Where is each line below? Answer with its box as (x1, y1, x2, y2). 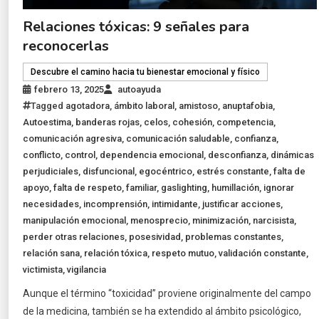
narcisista (253, 215, 295, 226)
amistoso (179, 100, 219, 112)
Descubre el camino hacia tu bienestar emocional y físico (31, 67, 261, 78)
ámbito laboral (114, 100, 175, 112)
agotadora (66, 100, 110, 112)
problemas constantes (185, 231, 282, 243)
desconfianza (208, 150, 267, 161)
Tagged (31, 100, 66, 112)
